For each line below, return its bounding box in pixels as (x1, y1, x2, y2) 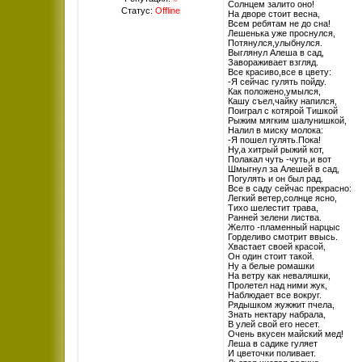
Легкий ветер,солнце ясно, (228, 193, 337, 203)
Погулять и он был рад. (228, 174, 323, 183)
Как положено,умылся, (228, 86, 321, 96)
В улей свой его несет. (228, 319, 320, 329)
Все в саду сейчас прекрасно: (228, 183, 351, 193)
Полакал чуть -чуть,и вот (228, 154, 331, 164)
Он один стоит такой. (228, 251, 314, 261)
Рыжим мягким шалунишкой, (228, 116, 347, 125)
